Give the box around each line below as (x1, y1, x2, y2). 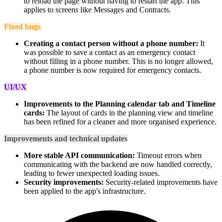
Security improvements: (24, 178, 104, 187)
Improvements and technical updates (4, 134, 127, 143)
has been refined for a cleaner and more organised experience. (24, 117, 217, 126)
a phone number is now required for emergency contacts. (24, 66, 201, 75)
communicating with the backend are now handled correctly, (24, 160, 212, 169)
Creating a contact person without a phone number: (24, 39, 198, 48)
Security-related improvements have (104, 178, 218, 187)
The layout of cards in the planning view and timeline (45, 109, 213, 117)
